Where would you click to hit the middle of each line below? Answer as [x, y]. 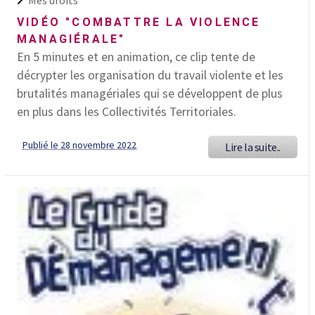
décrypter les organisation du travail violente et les [150, 76]
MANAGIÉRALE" [71, 39]
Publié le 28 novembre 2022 [79, 146]
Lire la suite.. [253, 147]
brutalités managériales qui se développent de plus [150, 94]
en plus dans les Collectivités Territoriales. [127, 112]
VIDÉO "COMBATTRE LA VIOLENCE [139, 22]
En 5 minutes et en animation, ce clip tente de [136, 57]
